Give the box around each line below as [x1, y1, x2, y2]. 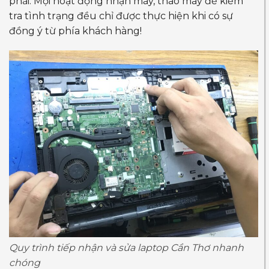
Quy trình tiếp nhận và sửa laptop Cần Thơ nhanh [9, 241, 244, 253]
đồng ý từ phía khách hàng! [9, 25, 142, 37]
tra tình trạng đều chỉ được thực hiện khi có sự [9, 10, 233, 22]
